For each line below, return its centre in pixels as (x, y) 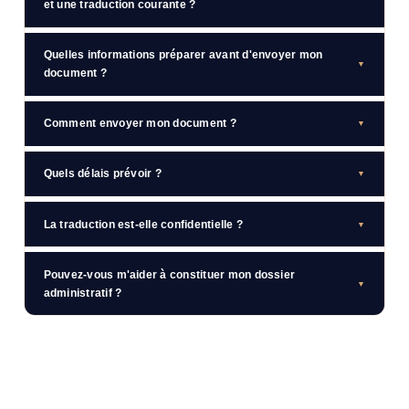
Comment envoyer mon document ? (140, 124)
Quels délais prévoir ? (102, 174)
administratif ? (83, 293)
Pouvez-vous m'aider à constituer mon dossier (169, 274)
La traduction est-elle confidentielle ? (143, 224)
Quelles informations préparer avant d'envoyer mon (183, 55)
